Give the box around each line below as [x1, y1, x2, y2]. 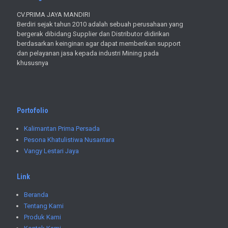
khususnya [17, 59, 48, 67]
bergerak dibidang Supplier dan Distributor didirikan [17, 30, 169, 38]
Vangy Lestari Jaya [24, 147, 79, 155]
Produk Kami [24, 213, 61, 221]
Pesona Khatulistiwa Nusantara [24, 135, 115, 144]
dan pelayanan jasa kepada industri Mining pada [17, 49, 159, 57]
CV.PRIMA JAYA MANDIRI [17, 10, 90, 18]
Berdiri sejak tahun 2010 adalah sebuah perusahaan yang [17, 20, 183, 28]
